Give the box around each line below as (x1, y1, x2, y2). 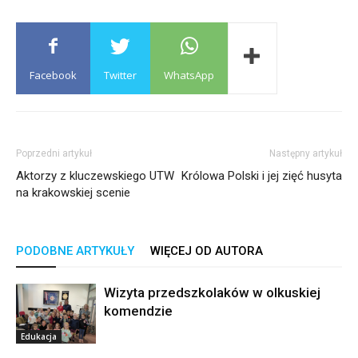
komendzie (104, 303, 173, 319)
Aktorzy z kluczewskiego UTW (16, 169, 174, 183)
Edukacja (21, 331, 57, 343)
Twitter (104, 68, 137, 82)
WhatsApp (164, 68, 214, 82)
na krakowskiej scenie (16, 185, 130, 200)
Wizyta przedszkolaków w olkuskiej (104, 284, 320, 300)
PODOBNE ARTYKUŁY (16, 244, 134, 258)
